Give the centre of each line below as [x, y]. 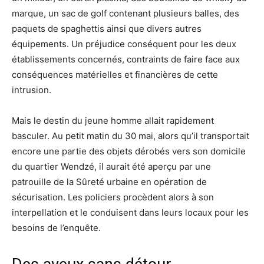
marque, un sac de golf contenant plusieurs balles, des [126, 13]
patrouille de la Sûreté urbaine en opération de [109, 181]
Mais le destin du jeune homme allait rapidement [113, 120]
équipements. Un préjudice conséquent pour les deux [124, 44]
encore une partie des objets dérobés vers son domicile [129, 151]
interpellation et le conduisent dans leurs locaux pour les [130, 212]
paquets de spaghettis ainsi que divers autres [107, 28]
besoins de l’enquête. [56, 227]
